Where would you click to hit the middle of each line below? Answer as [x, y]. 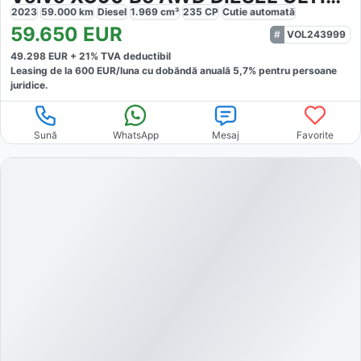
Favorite [315, 135]
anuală [216, 70]
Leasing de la [43, 70]
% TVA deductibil [131, 56]
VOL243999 [316, 34]
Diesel [112, 11]
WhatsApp [135, 135]
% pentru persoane [293, 70]
